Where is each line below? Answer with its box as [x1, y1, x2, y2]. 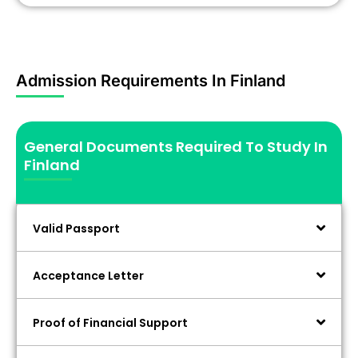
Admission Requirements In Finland [16, 71, 285, 91]
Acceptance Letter [33, 268, 144, 284]
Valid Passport [33, 221, 120, 237]
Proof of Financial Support [33, 315, 188, 332]
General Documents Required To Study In [24, 137, 328, 157]
